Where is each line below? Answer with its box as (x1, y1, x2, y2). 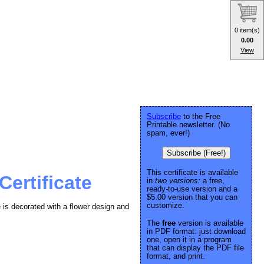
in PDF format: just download (147, 227, 246, 236)
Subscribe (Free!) (167, 148, 226, 157)
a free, (200, 176, 225, 185)
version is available (176, 219, 243, 227)
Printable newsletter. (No (147, 120, 230, 129)
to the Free (181, 112, 220, 121)
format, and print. (147, 252, 205, 260)
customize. (147, 201, 184, 210)
